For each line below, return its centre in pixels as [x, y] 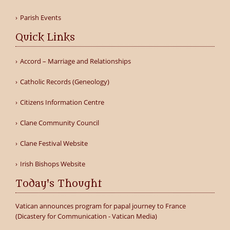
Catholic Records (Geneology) [65, 81]
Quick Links [45, 37]
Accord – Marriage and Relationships [75, 61]
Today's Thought [59, 184]
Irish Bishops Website [53, 164]
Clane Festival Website [54, 143]
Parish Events [41, 17]
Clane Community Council [60, 122]
